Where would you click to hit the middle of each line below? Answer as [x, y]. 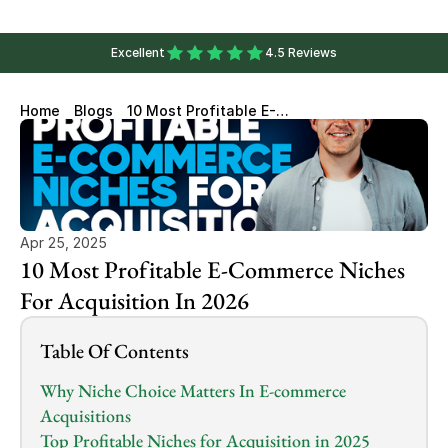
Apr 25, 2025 [63, 242]
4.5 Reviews [301, 52]
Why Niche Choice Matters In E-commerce [193, 390]
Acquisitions [85, 415]
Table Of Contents [114, 351]
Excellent [138, 52]
